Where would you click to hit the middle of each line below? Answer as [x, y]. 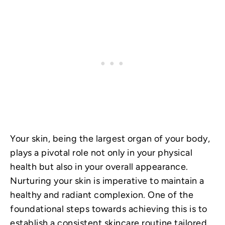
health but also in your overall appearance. [99, 167]
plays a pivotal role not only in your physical [101, 153]
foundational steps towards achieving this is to [109, 209]
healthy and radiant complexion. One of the [102, 195]
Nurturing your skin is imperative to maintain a [107, 181]
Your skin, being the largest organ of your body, [110, 139]
